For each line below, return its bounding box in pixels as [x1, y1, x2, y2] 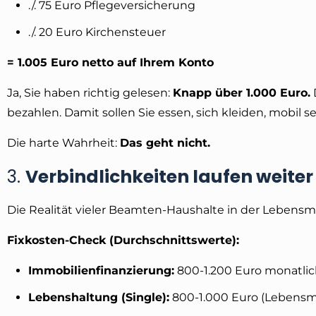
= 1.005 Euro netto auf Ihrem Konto [7, 55, 214, 69]
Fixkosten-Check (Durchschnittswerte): [7, 233, 239, 247]
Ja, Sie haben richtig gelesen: [7, 85, 173, 99]
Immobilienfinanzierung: [28, 263, 174, 277]
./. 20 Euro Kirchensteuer [28, 25, 166, 39]
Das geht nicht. [120, 135, 210, 150]
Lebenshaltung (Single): [28, 290, 169, 304]
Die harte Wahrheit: [7, 135, 120, 150]
